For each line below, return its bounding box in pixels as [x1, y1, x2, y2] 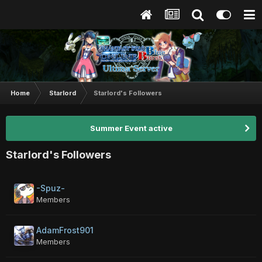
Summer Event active [89, 123, 173, 133]
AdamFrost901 [36, 225, 94, 235]
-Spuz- [36, 183, 65, 193]
